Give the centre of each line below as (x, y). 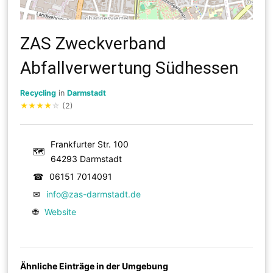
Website (61, 211)
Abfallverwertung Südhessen (129, 68)
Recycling (38, 93)
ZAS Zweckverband (94, 43)
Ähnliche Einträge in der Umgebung (94, 266)
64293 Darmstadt (87, 158)
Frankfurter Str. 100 (90, 144)
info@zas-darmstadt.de (94, 194)
